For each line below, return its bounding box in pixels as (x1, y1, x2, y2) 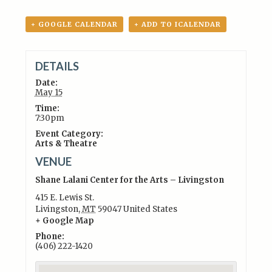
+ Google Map (35, 215, 94, 226)
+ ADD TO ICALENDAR (134, 20, 222, 29)
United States (123, 203, 177, 214)
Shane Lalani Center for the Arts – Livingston (35, 174, 224, 185)
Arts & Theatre (35, 138, 97, 149)
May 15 (35, 87, 63, 98)
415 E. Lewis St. (35, 192, 94, 203)
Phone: (35, 231, 64, 242)
